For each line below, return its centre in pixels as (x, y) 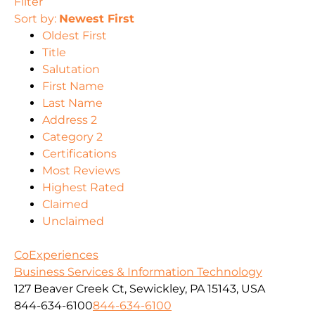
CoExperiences (56, 255)
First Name (73, 86)
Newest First (97, 19)
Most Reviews (81, 171)
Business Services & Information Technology (138, 272)
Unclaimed (73, 221)
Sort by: (37, 19)
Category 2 (72, 137)
